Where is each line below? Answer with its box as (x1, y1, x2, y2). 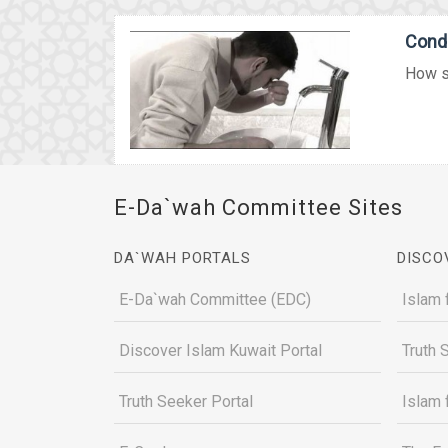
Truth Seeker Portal (119, 392, 253, 411)
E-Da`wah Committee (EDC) (119, 290, 311, 309)
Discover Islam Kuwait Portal (119, 341, 322, 360)
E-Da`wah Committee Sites (114, 195, 403, 220)
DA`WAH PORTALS (114, 249, 251, 267)
